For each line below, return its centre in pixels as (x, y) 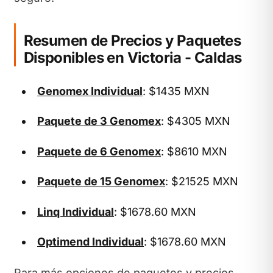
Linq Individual (76, 211)
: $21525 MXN (202, 181)
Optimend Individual (90, 242)
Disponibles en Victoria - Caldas (133, 57)
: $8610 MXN (194, 151)
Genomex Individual (90, 91)
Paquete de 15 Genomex (101, 181)
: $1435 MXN (176, 91)
